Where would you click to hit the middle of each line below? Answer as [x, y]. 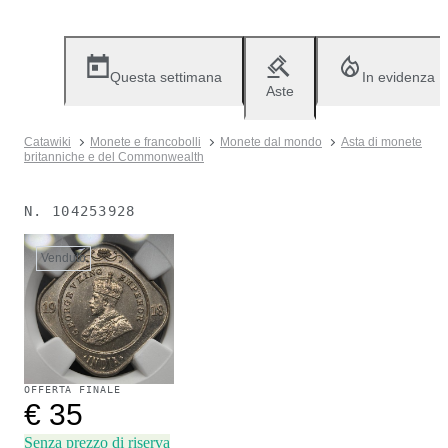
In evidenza [398, 77]
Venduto [63, 258]
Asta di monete [381, 142]
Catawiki [47, 142]
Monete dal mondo [271, 142]
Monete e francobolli [145, 142]
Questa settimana [166, 77]
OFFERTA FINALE [72, 389]
